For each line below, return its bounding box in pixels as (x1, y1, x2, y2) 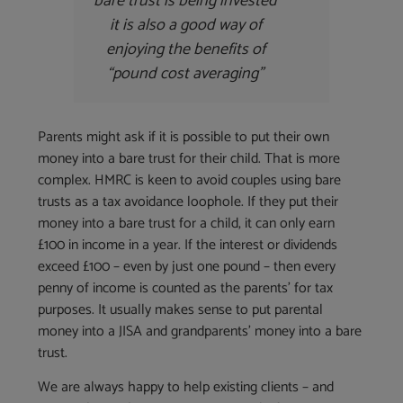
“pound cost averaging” (107, 59, 264, 87)
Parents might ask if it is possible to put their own (38, 124, 330, 149)
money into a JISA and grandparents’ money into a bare (38, 318, 363, 344)
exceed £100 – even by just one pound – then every (38, 254, 336, 279)
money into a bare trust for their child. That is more (38, 146, 341, 171)
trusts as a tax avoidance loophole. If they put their (38, 189, 339, 214)
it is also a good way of (109, 11, 262, 39)
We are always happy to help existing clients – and (38, 375, 335, 400)
